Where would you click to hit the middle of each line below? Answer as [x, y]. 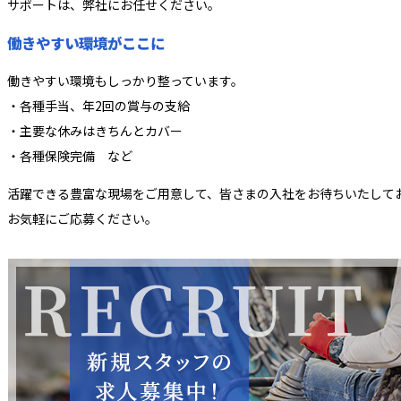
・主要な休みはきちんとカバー [95, 130]
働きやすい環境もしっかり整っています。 [125, 80]
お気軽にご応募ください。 [82, 218]
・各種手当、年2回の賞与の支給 [98, 105]
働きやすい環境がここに [86, 43]
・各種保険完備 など [70, 155]
